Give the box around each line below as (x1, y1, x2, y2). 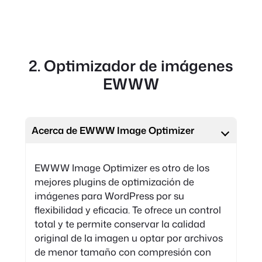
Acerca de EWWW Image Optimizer (32, 123, 195, 137)
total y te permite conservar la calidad (34, 216, 205, 230)
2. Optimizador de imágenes (29, 54, 233, 76)
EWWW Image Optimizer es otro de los (34, 160, 209, 174)
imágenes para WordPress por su (34, 188, 184, 202)
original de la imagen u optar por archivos (34, 230, 223, 244)
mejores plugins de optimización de (34, 174, 194, 188)
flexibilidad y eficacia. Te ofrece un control (34, 202, 221, 216)
